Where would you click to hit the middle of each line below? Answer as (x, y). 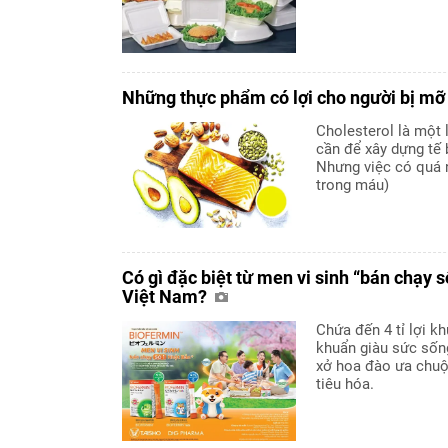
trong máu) (352, 184)
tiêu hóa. (345, 383)
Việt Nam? (166, 296)
